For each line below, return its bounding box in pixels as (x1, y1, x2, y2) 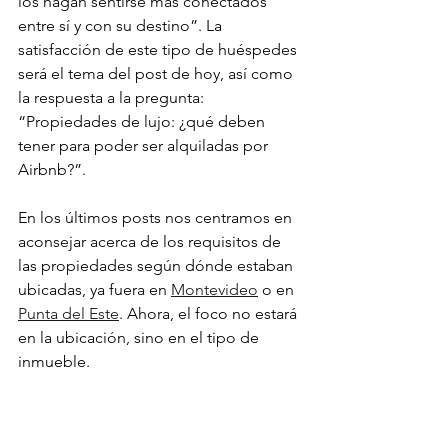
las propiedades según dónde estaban (18, 256, 297, 275)
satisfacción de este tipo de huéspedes (18, 40, 301, 59)
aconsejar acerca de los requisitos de (18, 232, 285, 251)
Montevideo (171, 280, 258, 299)
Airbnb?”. (18, 160, 86, 179)
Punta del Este (18, 304, 119, 323)
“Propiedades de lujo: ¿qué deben (18, 112, 269, 131)
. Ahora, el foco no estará (119, 304, 301, 323)
